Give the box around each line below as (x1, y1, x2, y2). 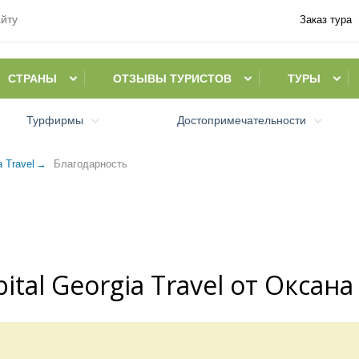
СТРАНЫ (8, 72, 57, 85)
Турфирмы (26, 114, 84, 127)
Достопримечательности (176, 114, 306, 127)
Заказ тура (300, 14, 352, 26)
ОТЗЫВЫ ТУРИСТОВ (113, 72, 232, 85)
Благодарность (54, 158, 127, 170)
